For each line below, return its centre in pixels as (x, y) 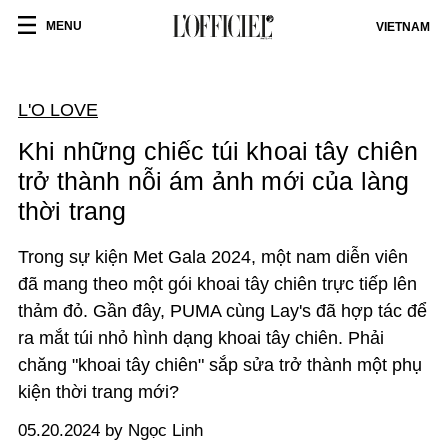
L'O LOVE (58, 110)
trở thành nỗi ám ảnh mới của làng (214, 181)
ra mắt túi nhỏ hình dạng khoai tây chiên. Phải (201, 338)
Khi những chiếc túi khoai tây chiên (218, 151)
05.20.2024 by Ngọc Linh (110, 430)
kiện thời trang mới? (101, 392)
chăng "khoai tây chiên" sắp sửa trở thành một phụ (220, 365)
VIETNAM (403, 27)
